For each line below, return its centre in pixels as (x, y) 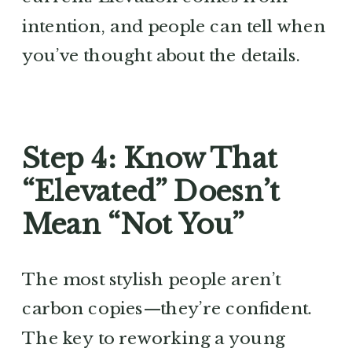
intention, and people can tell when (174, 26)
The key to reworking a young (154, 338)
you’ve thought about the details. (161, 55)
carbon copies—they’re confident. (167, 308)
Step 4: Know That (150, 159)
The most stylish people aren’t (152, 279)
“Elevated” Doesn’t (151, 192)
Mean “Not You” (133, 225)
